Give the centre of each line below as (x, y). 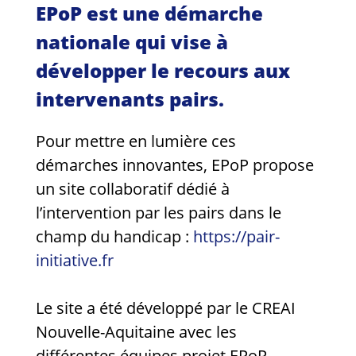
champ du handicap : (114, 237)
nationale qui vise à (132, 42)
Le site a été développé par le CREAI (166, 308)
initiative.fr (75, 261)
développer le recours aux (163, 71)
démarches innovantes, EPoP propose (175, 165)
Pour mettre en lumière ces (136, 141)
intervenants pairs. (130, 99)
